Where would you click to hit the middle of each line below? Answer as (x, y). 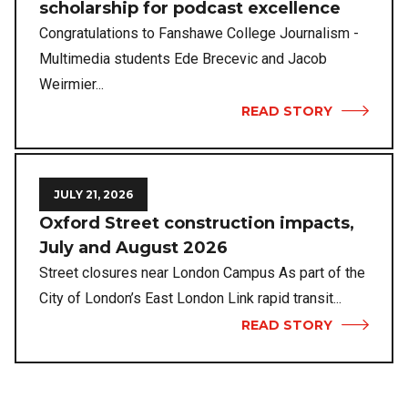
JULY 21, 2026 (93, 195)
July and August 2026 (133, 248)
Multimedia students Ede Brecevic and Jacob (183, 59)
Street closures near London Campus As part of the (202, 273)
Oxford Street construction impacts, (197, 224)
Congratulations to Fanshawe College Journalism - (199, 34)
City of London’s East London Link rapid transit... (190, 299)
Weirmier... (71, 85)
